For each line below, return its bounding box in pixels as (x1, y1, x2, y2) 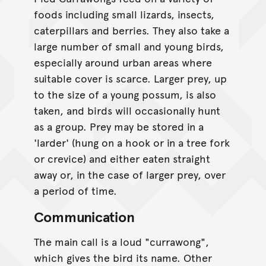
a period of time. (33, 182, 117, 198)
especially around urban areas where (33, 54, 212, 69)
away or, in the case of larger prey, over (33, 166, 226, 182)
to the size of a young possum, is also (33, 86, 216, 102)
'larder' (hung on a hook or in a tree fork (33, 134, 230, 150)
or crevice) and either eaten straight (33, 150, 210, 166)
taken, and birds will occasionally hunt (33, 102, 220, 118)
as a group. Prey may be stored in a (33, 118, 204, 134)
